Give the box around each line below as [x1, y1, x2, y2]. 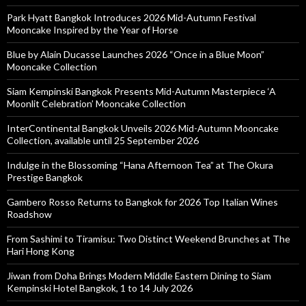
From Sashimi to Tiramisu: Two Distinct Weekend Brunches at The [7, 232, 290, 245]
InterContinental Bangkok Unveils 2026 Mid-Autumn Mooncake [7, 122, 279, 134]
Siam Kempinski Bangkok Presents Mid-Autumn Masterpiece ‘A [7, 85, 276, 97]
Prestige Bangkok [7, 171, 83, 183]
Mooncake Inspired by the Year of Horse [7, 23, 178, 36]
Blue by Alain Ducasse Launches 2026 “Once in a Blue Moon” [7, 48, 264, 60]
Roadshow [7, 208, 52, 220]
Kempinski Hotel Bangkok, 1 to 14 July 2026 [7, 281, 193, 294]
